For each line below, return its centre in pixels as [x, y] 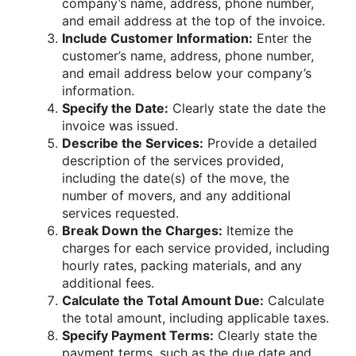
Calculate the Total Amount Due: [163, 301]
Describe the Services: [133, 143]
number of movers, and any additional [176, 196]
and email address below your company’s [187, 74]
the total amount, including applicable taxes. [195, 318]
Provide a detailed [260, 143]
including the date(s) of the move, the [176, 178]
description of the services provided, [173, 161]
